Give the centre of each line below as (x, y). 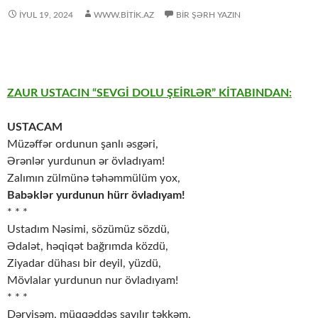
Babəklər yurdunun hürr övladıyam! (96, 196)
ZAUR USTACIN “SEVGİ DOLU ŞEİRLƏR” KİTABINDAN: (149, 93)
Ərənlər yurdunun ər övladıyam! (86, 161)
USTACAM (35, 127)
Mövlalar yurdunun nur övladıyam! (93, 281)
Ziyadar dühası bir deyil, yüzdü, (84, 264)
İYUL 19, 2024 (46, 15)
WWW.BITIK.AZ (124, 15)
